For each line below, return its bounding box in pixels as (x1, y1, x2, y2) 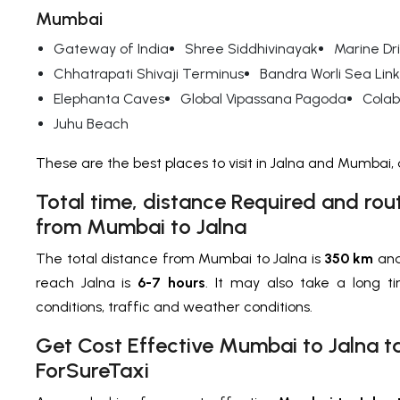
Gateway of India (54, 40, 169, 58)
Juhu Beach (54, 115, 129, 133)
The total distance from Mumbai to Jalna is (36, 250, 324, 268)
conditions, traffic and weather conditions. (36, 298, 316, 316)
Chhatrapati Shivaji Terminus (54, 65, 244, 83)
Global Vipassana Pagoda (180, 90, 346, 108)
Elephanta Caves (54, 90, 164, 108)
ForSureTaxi (36, 357, 149, 384)
